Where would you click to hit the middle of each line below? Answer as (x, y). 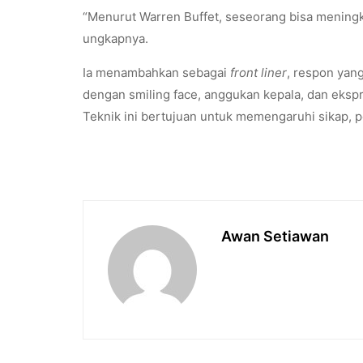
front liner (258, 72)
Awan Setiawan (275, 236)
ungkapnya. (115, 38)
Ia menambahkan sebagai (156, 72)
